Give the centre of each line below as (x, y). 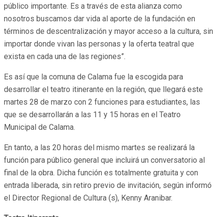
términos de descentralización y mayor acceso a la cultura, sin (108, 31)
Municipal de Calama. (39, 127)
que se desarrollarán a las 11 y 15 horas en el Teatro (92, 115)
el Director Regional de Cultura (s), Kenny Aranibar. (88, 198)
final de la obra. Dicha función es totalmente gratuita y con (101, 173)
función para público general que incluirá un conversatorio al (104, 160)
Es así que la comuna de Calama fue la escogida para (93, 77)
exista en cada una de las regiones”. (65, 57)
